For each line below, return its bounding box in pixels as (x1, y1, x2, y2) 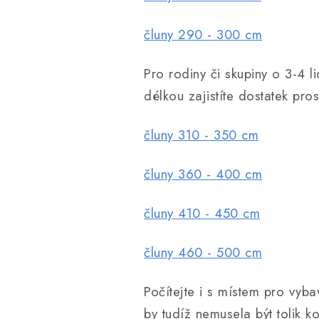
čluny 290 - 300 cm (144, 25, 262, 44)
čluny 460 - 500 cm (144, 243, 262, 262)
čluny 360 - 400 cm (144, 164, 262, 184)
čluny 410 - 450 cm (144, 204, 260, 223)
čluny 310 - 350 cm (144, 125, 258, 145)
